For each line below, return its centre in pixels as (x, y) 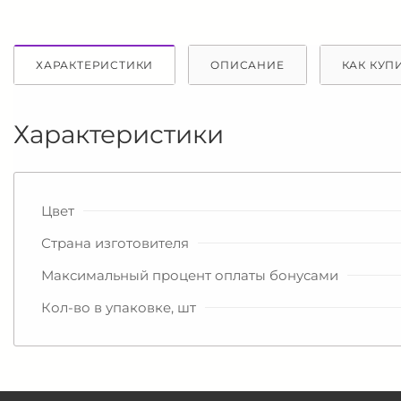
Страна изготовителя (115, 243)
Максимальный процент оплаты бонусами (190, 276)
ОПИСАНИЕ (247, 65)
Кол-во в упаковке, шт (119, 308)
